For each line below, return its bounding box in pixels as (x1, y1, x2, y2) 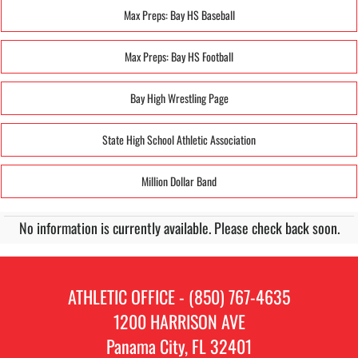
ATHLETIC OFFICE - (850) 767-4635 (68, 283, 290, 309)
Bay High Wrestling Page (129, 89, 229, 106)
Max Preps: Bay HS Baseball (123, 6, 235, 23)
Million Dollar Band (141, 172, 217, 189)
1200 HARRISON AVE (113, 308, 245, 334)
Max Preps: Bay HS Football (125, 47, 233, 65)
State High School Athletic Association (102, 130, 256, 148)
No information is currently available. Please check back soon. (18, 217, 340, 238)
